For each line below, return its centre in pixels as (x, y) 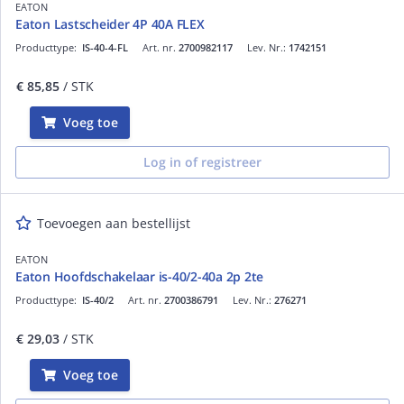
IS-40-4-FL (105, 47)
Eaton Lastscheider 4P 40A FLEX (110, 23)
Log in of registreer (202, 161)
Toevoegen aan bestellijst (114, 223)
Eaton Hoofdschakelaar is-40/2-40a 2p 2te (139, 276)
